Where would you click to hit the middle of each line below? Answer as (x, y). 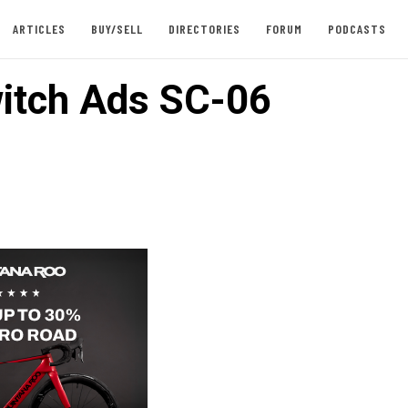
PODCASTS (357, 29)
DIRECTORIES (204, 29)
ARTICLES (39, 29)
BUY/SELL (117, 29)
